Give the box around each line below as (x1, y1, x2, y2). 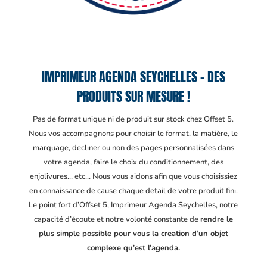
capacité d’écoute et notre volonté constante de (33, 214, 200, 225)
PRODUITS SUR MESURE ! (76, 86, 190, 106)
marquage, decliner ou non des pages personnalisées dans (32, 142, 234, 153)
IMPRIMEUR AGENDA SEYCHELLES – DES (41, 67, 225, 86)
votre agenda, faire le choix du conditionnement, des (43, 157, 223, 167)
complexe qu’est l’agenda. (86, 243, 180, 253)
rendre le (200, 214, 233, 225)
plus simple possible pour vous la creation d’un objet (38, 228, 228, 239)
